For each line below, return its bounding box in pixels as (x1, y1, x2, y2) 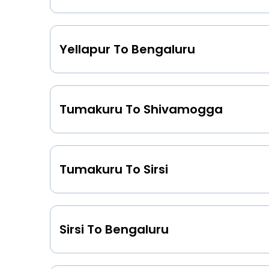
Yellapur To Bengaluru (59, 40, 195, 58)
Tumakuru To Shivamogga (59, 100, 223, 118)
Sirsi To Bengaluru (59, 220, 169, 238)
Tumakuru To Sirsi (59, 160, 168, 178)
